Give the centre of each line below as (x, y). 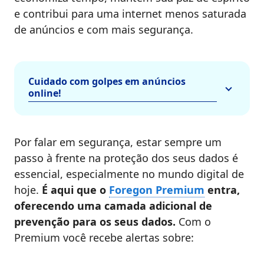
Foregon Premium (157, 190)
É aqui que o (75, 190)
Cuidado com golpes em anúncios (107, 82)
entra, (222, 190)
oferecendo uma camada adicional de (113, 206)
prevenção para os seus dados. (96, 222)
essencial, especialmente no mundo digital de (129, 174)
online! (45, 93)
